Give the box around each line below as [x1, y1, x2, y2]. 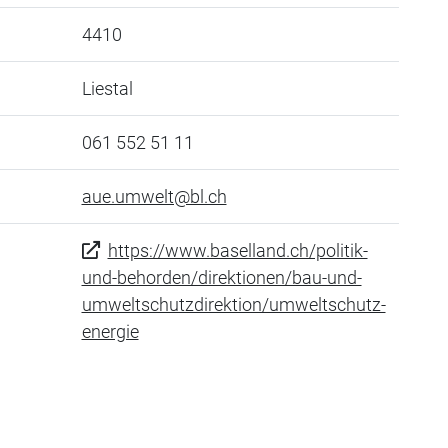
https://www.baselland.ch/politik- [107, 240, 368, 261]
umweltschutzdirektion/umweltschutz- [81, 294, 386, 315]
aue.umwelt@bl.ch [81, 186, 227, 207]
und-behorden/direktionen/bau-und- [81, 267, 362, 288]
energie [81, 321, 139, 342]
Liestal [81, 78, 133, 99]
